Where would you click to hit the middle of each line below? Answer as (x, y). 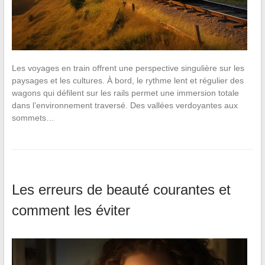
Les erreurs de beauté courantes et (121, 189)
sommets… (33, 117)
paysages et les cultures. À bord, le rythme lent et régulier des (127, 80)
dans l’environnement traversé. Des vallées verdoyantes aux (125, 105)
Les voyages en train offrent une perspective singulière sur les (128, 68)
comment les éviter (71, 210)
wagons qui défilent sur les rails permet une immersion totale (125, 93)
